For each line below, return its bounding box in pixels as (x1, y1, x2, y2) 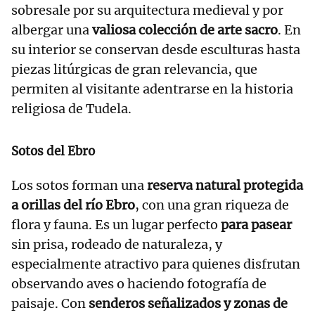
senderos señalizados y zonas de (86, 295, 288, 311)
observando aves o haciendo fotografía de (11, 275, 266, 292)
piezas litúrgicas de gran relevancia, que (11, 60, 257, 77)
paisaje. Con (11, 295, 86, 311)
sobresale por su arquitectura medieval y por (11, 1, 283, 18)
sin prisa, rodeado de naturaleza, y (11, 236, 222, 252)
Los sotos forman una (11, 176, 147, 193)
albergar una (11, 21, 92, 38)
